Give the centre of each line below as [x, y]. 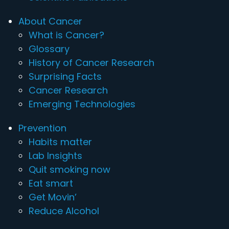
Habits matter [60, 142]
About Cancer [50, 21]
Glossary [49, 49]
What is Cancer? [66, 35]
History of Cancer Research [91, 63]
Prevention [42, 128]
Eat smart [51, 183]
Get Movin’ [53, 197]
